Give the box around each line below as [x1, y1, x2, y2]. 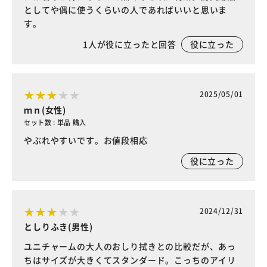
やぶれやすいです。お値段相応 [24, 133, 148, 146]
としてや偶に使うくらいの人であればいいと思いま [24, 3, 228, 15]
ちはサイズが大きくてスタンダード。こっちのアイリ [24, 253, 237, 266]
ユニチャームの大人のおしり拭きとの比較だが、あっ [24, 240, 237, 252]
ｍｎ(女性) [24, 103, 67, 116]
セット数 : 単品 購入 [24, 117, 86, 127]
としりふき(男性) [24, 220, 93, 232]
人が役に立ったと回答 [88, 38, 181, 50]
